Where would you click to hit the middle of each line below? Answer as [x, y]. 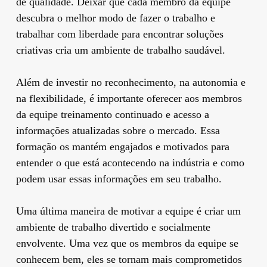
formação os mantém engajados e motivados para [122, 146]
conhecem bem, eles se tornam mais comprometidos [129, 259]
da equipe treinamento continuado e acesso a [112, 114]
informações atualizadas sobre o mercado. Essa [118, 130]
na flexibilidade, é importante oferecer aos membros [129, 98]
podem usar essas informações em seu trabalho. [119, 178]
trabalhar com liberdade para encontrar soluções [119, 34]
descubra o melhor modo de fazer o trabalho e [115, 18]
